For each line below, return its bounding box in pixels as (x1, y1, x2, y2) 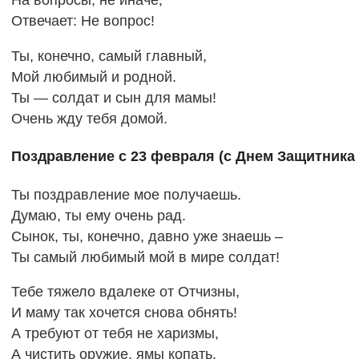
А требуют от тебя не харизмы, (10, 325, 219, 342)
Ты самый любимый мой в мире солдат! (10, 248, 280, 265)
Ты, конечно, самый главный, (10, 47, 207, 64)
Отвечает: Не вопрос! (10, 12, 155, 29)
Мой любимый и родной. (10, 68, 176, 85)
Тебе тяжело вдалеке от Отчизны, (10, 284, 240, 301)
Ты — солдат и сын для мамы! (10, 89, 216, 106)
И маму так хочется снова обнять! (10, 305, 237, 321)
